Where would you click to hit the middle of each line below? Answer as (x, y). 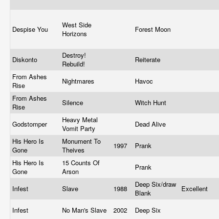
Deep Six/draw (155, 184)
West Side (77, 25)
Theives (74, 150)
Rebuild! (75, 64)
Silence (74, 102)
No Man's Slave (85, 210)
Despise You (31, 29)
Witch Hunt (152, 102)
